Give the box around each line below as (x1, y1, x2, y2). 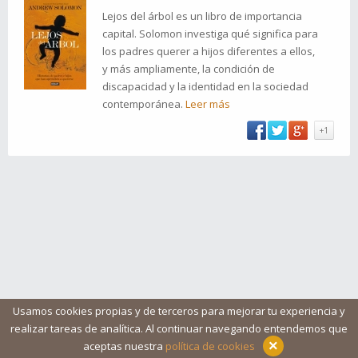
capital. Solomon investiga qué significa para (102, 26, 318, 41)
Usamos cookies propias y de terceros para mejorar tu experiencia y (13, 304, 345, 318)
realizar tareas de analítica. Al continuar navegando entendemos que (10, 321, 348, 336)
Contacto (168, 331, 211, 345)
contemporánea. (102, 97, 185, 111)
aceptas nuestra (82, 339, 165, 354)
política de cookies (165, 339, 255, 354)
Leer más (185, 97, 230, 111)
